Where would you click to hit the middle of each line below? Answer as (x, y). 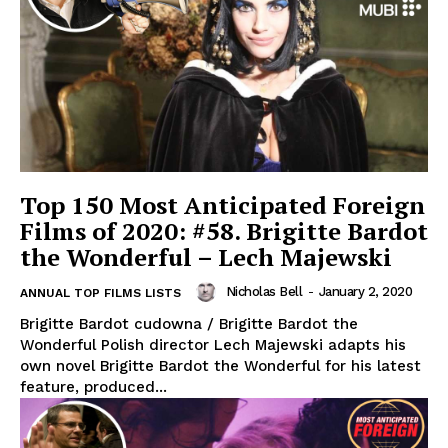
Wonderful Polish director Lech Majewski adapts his (213, 345)
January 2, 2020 (365, 292)
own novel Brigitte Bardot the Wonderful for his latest (220, 366)
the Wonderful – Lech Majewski (206, 257)
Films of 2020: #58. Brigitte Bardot (224, 231)
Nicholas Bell (263, 292)
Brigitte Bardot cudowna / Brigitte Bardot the (189, 324)
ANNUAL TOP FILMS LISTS (100, 293)
